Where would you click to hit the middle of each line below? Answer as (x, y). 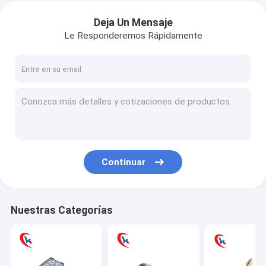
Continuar (124, 162)
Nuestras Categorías (61, 210)
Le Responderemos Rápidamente (133, 36)
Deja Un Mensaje (133, 23)
